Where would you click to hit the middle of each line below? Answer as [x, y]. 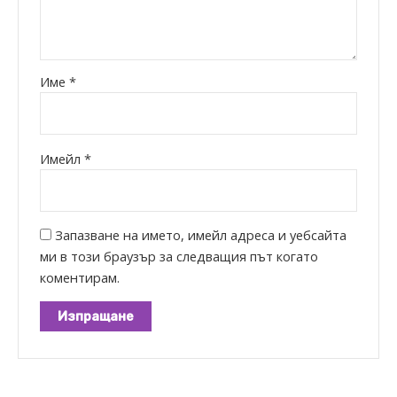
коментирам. [80, 278]
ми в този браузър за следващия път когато [179, 257]
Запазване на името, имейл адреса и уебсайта [201, 235]
